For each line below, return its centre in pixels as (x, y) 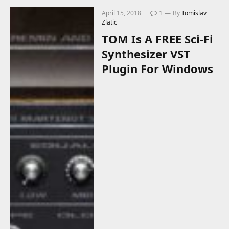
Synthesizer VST (146, 54)
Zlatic (110, 22)
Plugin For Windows (158, 69)
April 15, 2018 (122, 13)
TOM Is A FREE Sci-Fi (158, 39)
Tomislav (194, 13)
